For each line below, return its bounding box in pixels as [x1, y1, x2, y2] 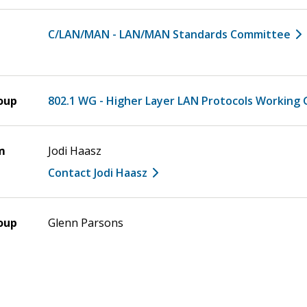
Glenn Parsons [48, 214, 123, 230]
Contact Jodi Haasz [48, 164, 147, 180]
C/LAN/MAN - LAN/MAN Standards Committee [48, 26, 291, 42]
